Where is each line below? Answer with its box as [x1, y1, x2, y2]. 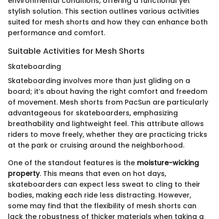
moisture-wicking [137, 157, 199, 168]
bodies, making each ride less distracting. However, [8, 190, 191, 200]
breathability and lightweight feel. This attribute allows [8, 118, 204, 129]
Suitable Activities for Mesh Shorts [8, 45, 145, 57]
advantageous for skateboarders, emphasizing [8, 108, 178, 118]
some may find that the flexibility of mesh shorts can [8, 200, 197, 211]
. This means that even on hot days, [40, 168, 166, 178]
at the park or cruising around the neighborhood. [8, 140, 184, 150]
